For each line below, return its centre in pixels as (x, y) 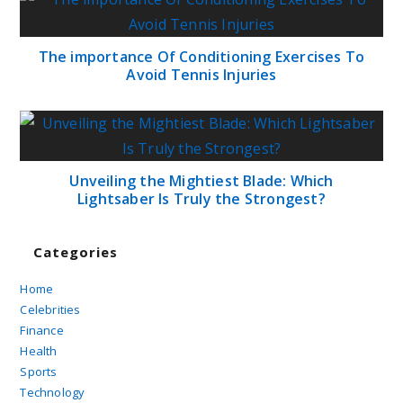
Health (39, 350)
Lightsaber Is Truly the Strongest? (201, 198)
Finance (42, 330)
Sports (39, 371)
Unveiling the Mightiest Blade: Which (201, 180)
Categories (76, 251)
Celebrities (50, 309)
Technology (53, 392)
